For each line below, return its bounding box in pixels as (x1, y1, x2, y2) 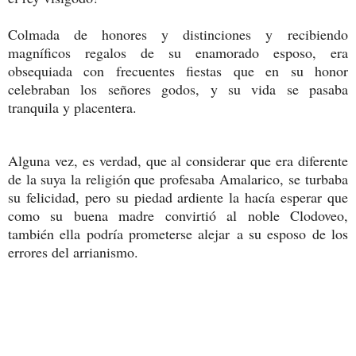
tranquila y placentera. (8, 97, 137, 117)
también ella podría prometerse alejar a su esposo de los (8, 223, 348, 243)
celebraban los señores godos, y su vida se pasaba (8, 79, 348, 99)
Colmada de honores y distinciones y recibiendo (8, 24, 348, 44)
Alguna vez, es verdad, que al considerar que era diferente (8, 150, 348, 170)
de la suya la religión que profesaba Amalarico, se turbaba (8, 168, 348, 188)
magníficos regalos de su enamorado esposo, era (8, 42, 348, 62)
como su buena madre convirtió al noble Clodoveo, (8, 205, 348, 225)
